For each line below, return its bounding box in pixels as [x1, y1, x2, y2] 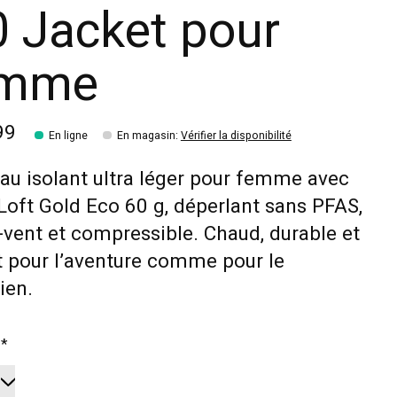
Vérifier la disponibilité [180, 128, 292, 144]
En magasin [116, 128, 175, 144]
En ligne [48, 128, 88, 144]
